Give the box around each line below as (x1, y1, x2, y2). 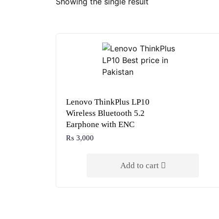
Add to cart (120, 161, 161, 170)
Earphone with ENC (66, 120, 134, 129)
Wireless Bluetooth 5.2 (66, 109, 145, 118)
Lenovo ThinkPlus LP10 (66, 97, 150, 107)
